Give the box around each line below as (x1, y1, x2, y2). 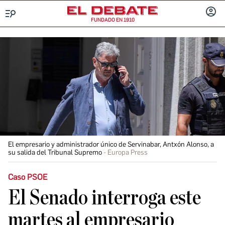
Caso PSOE (8, 172, 48, 182)
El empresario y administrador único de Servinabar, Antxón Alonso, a (8, 140, 214, 149)
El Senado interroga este (8, 187, 201, 208)
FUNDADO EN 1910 (90, 17, 135, 23)
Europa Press (107, 148, 148, 157)
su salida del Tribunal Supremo (8, 148, 102, 157)
